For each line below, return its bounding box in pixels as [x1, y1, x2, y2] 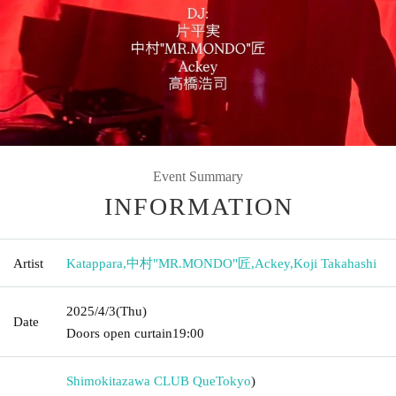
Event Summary [153, 168, 243, 184]
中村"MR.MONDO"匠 [126, 255, 251, 270]
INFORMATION [104, 192, 293, 220]
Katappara [66, 255, 123, 270]
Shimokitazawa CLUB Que [66, 373, 216, 388]
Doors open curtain [66, 325, 172, 340]
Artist [13, 255, 43, 270]
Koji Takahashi [293, 255, 377, 270]
